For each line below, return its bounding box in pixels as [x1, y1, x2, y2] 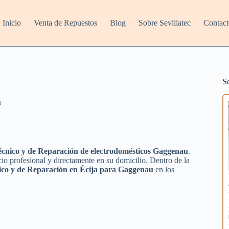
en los [153, 165, 174, 174]
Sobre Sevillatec [139, 18, 191, 27]
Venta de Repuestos [34, 18, 98, 27]
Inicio [3, 18, 21, 27]
